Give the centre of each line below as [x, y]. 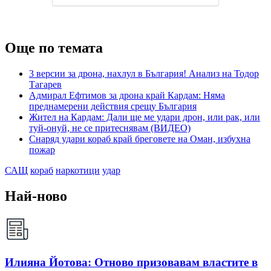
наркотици [78, 171]
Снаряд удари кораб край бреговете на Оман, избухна [140, 139]
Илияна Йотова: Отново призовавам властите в [131, 262]
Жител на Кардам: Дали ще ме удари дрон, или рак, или [145, 117]
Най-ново [36, 196]
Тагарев [45, 85]
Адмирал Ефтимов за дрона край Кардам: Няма [127, 96]
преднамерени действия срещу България [113, 106]
